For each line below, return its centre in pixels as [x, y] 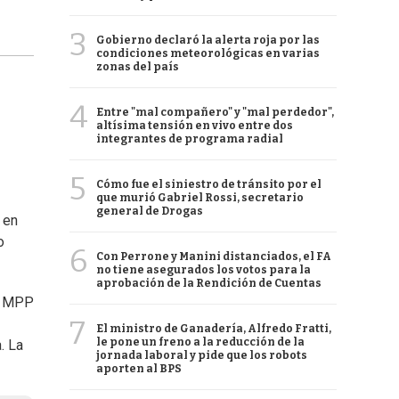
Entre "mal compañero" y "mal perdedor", [215, 112]
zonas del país [138, 67]
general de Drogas [150, 211]
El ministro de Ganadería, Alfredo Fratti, [214, 329]
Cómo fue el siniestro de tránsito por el [209, 184]
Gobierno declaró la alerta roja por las [208, 40]
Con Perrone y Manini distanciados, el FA [214, 256]
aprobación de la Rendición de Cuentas [209, 283]
